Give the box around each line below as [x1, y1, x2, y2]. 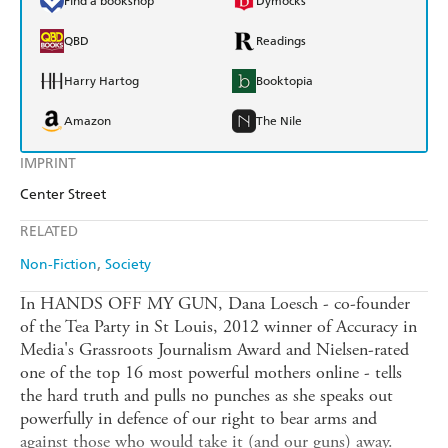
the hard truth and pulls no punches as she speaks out [20, 384, 393, 408]
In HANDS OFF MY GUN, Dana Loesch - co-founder [20, 292, 410, 316]
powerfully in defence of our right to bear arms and [20, 407, 377, 431]
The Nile [256, 114, 302, 129]
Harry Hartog [64, 74, 139, 89]
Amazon [64, 114, 111, 129]
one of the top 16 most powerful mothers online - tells [20, 361, 402, 385]
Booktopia [256, 74, 313, 89]
